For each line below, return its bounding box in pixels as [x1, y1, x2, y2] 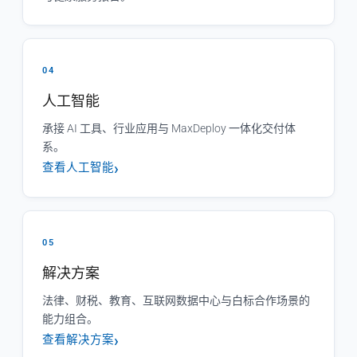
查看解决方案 [42, 333, 114, 347]
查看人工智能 [42, 161, 114, 175]
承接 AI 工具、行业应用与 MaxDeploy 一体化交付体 [42, 122, 296, 135]
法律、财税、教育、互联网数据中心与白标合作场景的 [42, 294, 310, 307]
